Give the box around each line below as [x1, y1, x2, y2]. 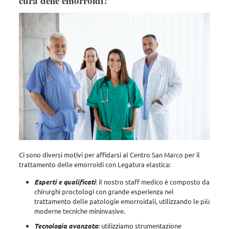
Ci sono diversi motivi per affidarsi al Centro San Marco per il [18, 150, 200, 159]
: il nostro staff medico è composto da [95, 177, 210, 187]
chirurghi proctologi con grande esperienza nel [34, 187, 174, 196]
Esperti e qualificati [34, 177, 96, 187]
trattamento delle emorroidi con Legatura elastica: [18, 160, 171, 169]
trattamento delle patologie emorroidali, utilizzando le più [34, 197, 210, 206]
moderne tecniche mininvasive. [34, 207, 125, 216]
